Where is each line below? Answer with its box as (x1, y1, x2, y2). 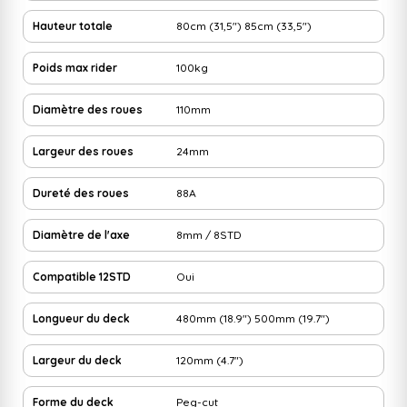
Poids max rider (33, 60, 117, 74)
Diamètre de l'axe (33, 227, 130, 242)
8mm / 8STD (176, 227, 243, 242)
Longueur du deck (33, 311, 130, 325)
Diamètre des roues (33, 102, 143, 116)
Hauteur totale (33, 18, 113, 33)
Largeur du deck (33, 352, 122, 367)
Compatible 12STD (33, 269, 131, 283)
